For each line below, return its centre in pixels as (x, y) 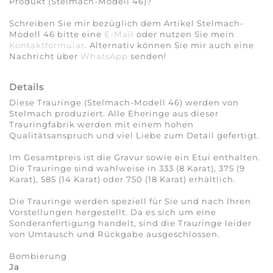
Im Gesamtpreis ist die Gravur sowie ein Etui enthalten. (135, 158)
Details (27, 87)
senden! (147, 56)
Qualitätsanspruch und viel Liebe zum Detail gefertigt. (134, 136)
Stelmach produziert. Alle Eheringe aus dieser (114, 114)
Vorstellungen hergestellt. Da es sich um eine (113, 212)
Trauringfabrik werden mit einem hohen (101, 125)
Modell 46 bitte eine (57, 34)
